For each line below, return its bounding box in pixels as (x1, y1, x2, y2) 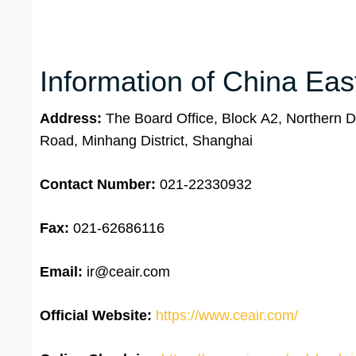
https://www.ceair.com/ (156, 308, 298, 324)
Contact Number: (40, 176, 156, 193)
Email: (40, 264, 83, 281)
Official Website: (40, 308, 152, 324)
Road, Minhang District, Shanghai (40, 133, 253, 149)
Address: (40, 110, 102, 127)
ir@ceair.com (83, 264, 170, 281)
